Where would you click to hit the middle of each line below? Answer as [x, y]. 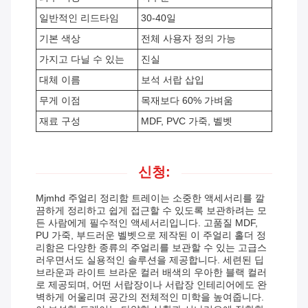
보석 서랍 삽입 [173, 80]
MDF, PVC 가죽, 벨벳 [187, 121]
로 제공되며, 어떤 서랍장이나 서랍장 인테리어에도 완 [151, 285]
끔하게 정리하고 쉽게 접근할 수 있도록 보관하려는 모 [151, 211]
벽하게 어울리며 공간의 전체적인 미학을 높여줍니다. [150, 297]
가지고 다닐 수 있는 [82, 59]
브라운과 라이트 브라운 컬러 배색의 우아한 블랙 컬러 [151, 273]
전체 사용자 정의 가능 [188, 39]
